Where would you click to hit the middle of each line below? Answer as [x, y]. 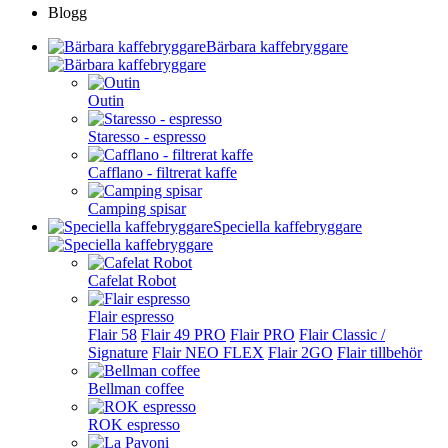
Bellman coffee [136, 388]
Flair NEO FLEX [208, 352]
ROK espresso [134, 424]
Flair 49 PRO [183, 334]
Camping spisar [137, 208]
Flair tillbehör [379, 352]
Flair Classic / [342, 334]
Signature [118, 352]
